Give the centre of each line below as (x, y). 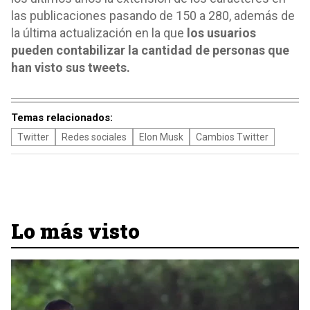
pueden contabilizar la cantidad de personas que (150, 50)
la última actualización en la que (98, 33)
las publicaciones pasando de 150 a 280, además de (153, 16)
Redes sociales (94, 137)
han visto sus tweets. (71, 67)
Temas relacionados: (62, 118)
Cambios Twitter (232, 137)
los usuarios (220, 33)
